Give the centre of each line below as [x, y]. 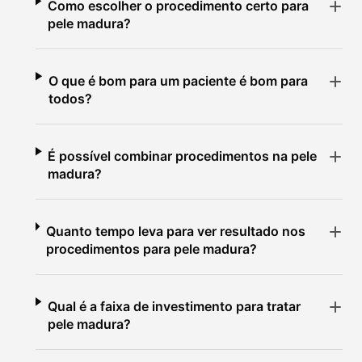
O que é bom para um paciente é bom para [179, 81]
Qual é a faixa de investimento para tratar [175, 306]
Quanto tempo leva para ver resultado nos [175, 231]
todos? [71, 99]
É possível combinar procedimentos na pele [183, 156]
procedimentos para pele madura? [151, 249]
